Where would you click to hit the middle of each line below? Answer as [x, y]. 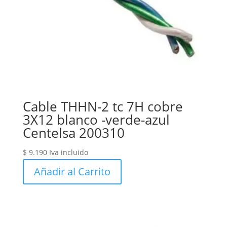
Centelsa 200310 [73, 133]
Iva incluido [68, 153]
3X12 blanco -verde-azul [96, 120]
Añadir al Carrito [72, 172]
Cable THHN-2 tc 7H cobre [103, 107]
